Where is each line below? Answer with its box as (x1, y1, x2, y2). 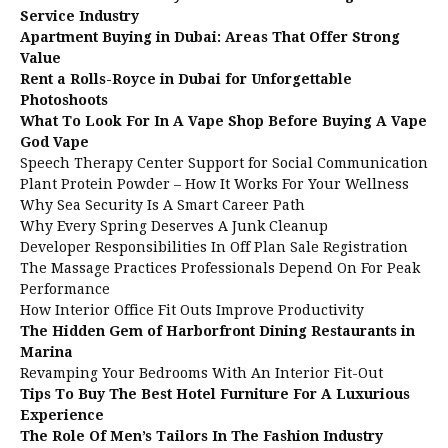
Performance (20, 281, 110, 297)
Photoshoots (20, 92, 108, 108)
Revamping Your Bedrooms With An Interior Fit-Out (20, 365, 383, 381)
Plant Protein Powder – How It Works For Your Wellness (20, 176, 409, 192)
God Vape (20, 134, 89, 150)
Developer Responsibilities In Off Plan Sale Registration (20, 239, 408, 255)
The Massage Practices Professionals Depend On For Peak (20, 260, 420, 276)
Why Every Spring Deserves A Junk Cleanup (20, 218, 328, 234)
